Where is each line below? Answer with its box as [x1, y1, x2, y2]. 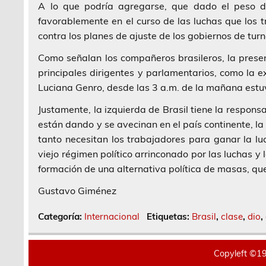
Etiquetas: [146, 210, 192, 222]
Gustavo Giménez [38, 184, 117, 197]
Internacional [84, 210, 140, 222]
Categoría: [38, 210, 85, 222]
